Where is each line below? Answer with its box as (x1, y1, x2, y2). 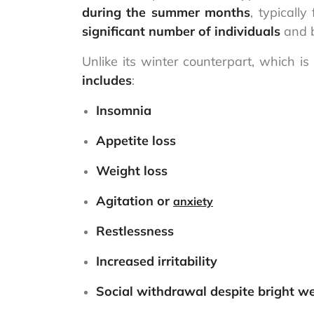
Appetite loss (96, 132, 176, 149)
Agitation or (96, 193, 173, 210)
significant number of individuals (82, 23, 280, 40)
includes (82, 72, 132, 89)
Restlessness (96, 223, 174, 240)
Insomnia (96, 102, 151, 119)
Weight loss (96, 163, 168, 179)
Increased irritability (96, 253, 217, 270)
